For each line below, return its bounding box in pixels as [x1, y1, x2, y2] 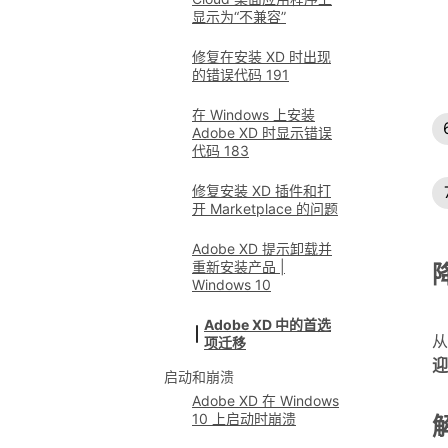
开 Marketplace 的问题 [192, 200, 338, 217]
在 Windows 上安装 [192, 106, 315, 123]
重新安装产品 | [192, 258, 285, 275]
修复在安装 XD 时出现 [192, 48, 331, 65]
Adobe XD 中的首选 [204, 316, 331, 333]
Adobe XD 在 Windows [192, 392, 339, 409]
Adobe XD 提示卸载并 [192, 240, 332, 257]
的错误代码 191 [192, 66, 289, 83]
